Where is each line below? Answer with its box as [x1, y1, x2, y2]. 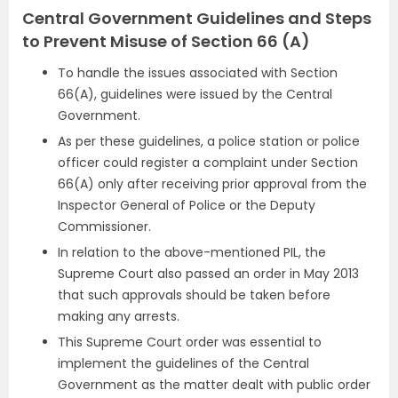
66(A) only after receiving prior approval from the [58, 175, 367, 193]
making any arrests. [58, 307, 179, 325]
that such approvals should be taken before [58, 286, 330, 304]
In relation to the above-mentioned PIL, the [58, 243, 326, 261]
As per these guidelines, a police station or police [58, 132, 360, 150]
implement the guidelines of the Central [58, 354, 309, 372]
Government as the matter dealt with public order [58, 376, 370, 394]
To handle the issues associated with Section [58, 64, 338, 82]
